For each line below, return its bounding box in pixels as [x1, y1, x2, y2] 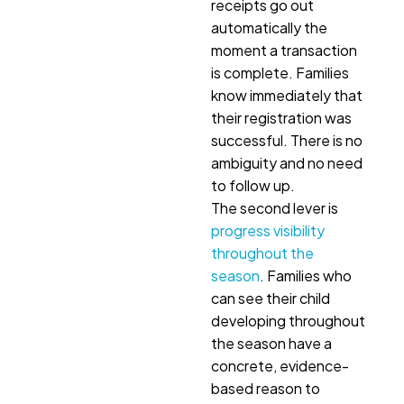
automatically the [211, 18, 327, 38]
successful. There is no [211, 131, 363, 151]
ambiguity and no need [211, 153, 363, 173]
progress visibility [211, 221, 325, 241]
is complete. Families [211, 63, 349, 83]
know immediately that [211, 86, 363, 106]
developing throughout [211, 311, 365, 331]
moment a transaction [211, 41, 357, 60]
